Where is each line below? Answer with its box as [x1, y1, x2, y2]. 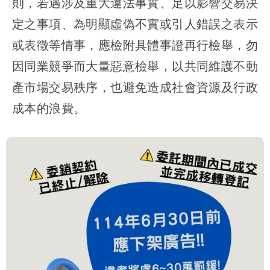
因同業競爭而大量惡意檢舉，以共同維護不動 [12, 58, 258, 75]
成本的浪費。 [12, 100, 86, 117]
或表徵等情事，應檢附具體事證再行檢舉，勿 [12, 37, 258, 54]
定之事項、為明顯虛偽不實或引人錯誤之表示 [12, 16, 258, 33]
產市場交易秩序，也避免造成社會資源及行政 [12, 79, 258, 96]
